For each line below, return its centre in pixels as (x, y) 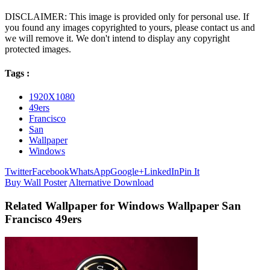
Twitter (18, 171)
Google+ (127, 171)
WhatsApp (90, 171)
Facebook (51, 171)
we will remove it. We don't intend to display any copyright (117, 39)
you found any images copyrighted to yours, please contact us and (130, 28)
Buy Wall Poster (36, 182)
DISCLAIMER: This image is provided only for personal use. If (127, 17)
